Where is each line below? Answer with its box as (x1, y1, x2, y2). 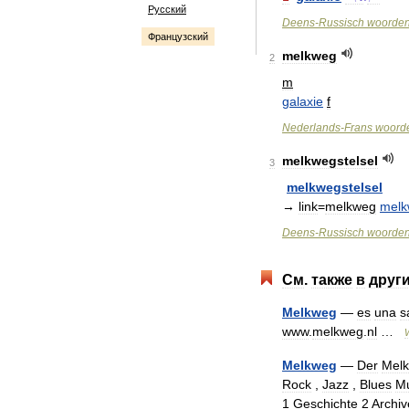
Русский (148, 4, 186, 15)
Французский (148, 31, 208, 42)
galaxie (282, 94, 323, 109)
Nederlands (282, 121, 341, 134)
